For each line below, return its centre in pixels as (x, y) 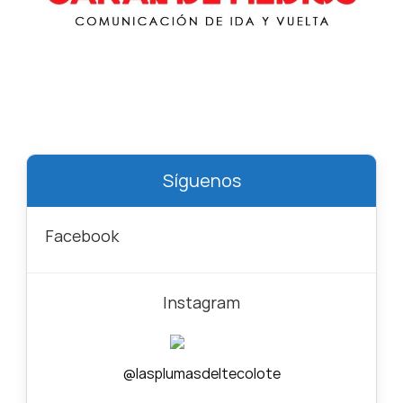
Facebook (81, 236)
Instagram (201, 303)
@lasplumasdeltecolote (201, 374)
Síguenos (201, 181)
